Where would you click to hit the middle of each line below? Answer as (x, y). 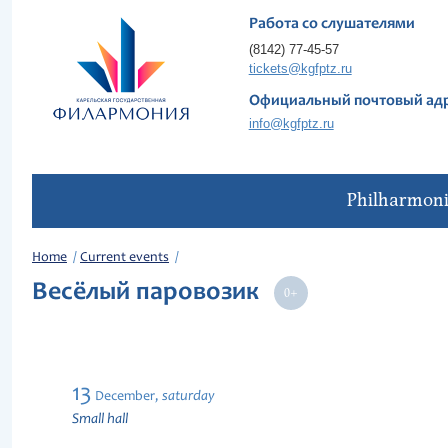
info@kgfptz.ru (291, 123)
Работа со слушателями (331, 24)
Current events (124, 258)
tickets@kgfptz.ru (300, 68)
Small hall (100, 419)
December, (127, 397)
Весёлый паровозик (151, 293)
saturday (188, 396)
